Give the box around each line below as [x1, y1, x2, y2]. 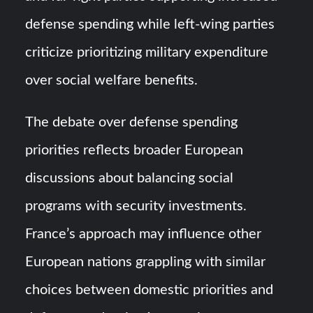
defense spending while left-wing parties [25, 17, 275, 32]
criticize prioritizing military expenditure [25, 45, 269, 60]
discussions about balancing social [25, 171, 234, 186]
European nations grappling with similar [25, 255, 266, 270]
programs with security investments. [25, 199, 247, 214]
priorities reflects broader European [25, 143, 244, 158]
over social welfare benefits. [25, 73, 198, 88]
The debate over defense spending [25, 115, 238, 130]
